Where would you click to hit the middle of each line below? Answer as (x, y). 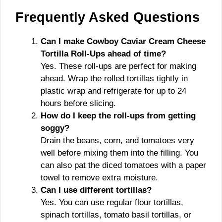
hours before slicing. (78, 103)
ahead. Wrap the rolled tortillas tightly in (114, 78)
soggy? (55, 128)
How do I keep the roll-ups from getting (118, 115)
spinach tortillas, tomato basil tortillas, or (116, 215)
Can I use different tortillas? (96, 190)
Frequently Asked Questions (108, 17)
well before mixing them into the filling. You (119, 153)
